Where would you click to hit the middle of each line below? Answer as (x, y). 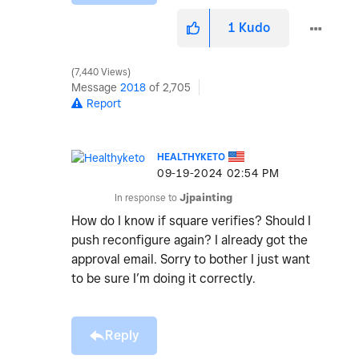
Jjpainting (206, 198)
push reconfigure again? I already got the (190, 240)
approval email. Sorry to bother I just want (191, 260)
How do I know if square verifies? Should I (191, 221)
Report (104, 104)
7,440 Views (101, 73)
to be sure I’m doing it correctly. (165, 279)
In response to (147, 198)
